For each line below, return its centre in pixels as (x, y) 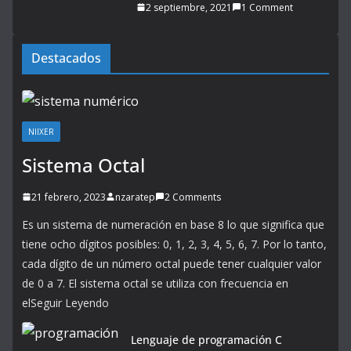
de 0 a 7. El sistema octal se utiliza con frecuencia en (155, 283)
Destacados (66, 58)
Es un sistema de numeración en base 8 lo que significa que (173, 224)
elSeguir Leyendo (65, 302)
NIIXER (41, 131)
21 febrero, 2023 (69, 197)
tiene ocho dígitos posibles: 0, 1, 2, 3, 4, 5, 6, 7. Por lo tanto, (174, 244)
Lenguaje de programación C (206, 339)
